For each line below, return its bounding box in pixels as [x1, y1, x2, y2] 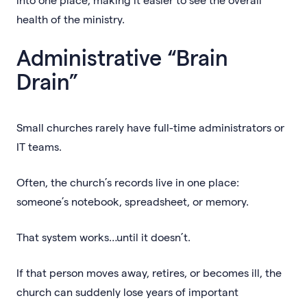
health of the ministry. [16, 12, 125, 25]
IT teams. [16, 139, 62, 153]
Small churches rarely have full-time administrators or [16, 120, 284, 134]
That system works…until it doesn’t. [16, 230, 191, 243]
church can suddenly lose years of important [16, 284, 238, 298]
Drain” [16, 67, 78, 94]
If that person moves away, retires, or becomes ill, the [16, 265, 282, 279]
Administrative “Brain [16, 43, 228, 70]
